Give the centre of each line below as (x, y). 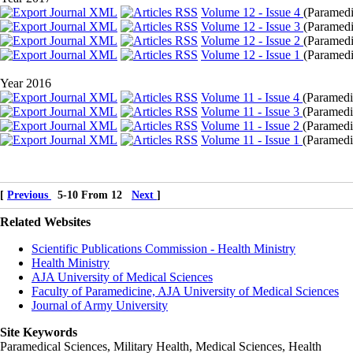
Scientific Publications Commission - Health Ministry (163, 249)
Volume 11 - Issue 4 (252, 97)
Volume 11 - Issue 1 (252, 140)
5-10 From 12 (91, 195)
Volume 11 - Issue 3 (252, 111)
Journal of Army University (100, 305)
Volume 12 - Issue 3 (252, 26)
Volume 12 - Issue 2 (252, 41)
